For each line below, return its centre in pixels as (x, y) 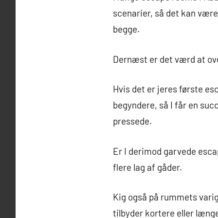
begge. (126, 29)
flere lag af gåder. (147, 167)
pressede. (132, 121)
